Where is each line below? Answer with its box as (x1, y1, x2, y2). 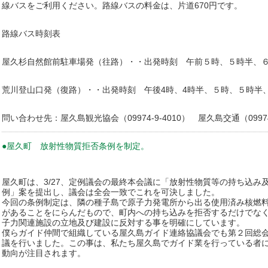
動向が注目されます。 (2, 248, 86, 258)
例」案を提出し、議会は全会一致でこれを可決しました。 (2, 187, 220, 197)
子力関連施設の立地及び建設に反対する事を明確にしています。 (2, 218, 245, 227)
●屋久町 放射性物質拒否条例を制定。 (2, 141, 149, 151)
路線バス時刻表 (2, 29, 60, 38)
